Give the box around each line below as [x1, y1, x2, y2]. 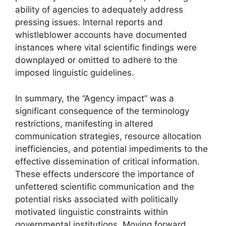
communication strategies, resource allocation [15, 131, 201, 141]
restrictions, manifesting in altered [15, 118, 153, 129]
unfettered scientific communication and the [15, 181, 194, 192]
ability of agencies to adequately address [15, 5, 183, 15]
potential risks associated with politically [15, 194, 178, 204]
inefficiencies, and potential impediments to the [15, 143, 208, 154]
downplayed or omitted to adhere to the [15, 55, 178, 66]
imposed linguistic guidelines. [15, 68, 134, 78]
